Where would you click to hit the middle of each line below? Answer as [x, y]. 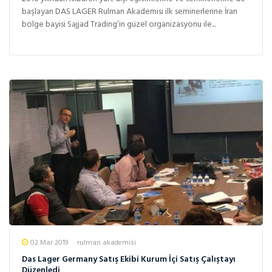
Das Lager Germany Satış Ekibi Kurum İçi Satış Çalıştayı [129, 259]
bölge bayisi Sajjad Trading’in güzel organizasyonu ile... [119, 24]
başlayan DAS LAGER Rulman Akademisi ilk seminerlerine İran [123, 12]
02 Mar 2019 [49, 243]
